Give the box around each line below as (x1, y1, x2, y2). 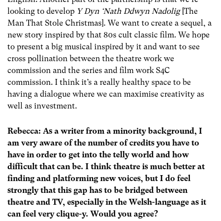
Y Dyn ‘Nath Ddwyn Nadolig (76, 6, 180, 16)
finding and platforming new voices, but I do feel (7, 174, 190, 184)
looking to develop (7, 6, 76, 16)
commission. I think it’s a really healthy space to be (7, 77, 191, 87)
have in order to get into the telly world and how (7, 150, 189, 160)
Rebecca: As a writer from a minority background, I (7, 126, 202, 136)
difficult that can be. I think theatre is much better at (7, 162, 205, 172)
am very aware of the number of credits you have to (7, 138, 199, 148)
